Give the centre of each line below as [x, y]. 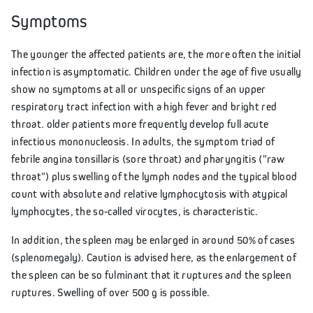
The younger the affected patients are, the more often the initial [156, 53]
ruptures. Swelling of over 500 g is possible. [111, 292]
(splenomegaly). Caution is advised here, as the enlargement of [154, 257]
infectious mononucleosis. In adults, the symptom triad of [143, 141]
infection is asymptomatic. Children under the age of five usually [156, 71]
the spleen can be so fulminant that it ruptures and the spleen [151, 274]
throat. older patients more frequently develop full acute [140, 123]
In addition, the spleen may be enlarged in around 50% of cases [153, 239]
